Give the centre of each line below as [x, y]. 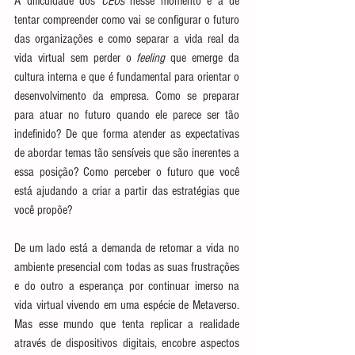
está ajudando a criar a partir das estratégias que [127, 191]
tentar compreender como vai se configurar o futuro [127, 20]
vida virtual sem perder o [76, 58]
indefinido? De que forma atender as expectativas [127, 134]
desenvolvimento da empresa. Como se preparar [127, 96]
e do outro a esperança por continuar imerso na [127, 286]
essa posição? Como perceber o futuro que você [127, 172]
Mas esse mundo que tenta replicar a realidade [127, 324]
